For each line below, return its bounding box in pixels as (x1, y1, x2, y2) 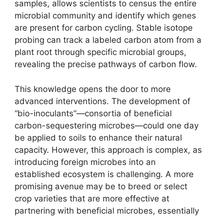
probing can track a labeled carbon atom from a (15, 35, 201, 45)
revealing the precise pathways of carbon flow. (15, 59, 197, 70)
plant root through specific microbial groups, (15, 47, 186, 57)
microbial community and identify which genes (15, 11, 196, 21)
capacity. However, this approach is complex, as (15, 145, 202, 155)
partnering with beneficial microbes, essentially (15, 205, 199, 216)
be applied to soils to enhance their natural (15, 132, 182, 143)
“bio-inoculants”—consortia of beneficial (15, 108, 172, 118)
